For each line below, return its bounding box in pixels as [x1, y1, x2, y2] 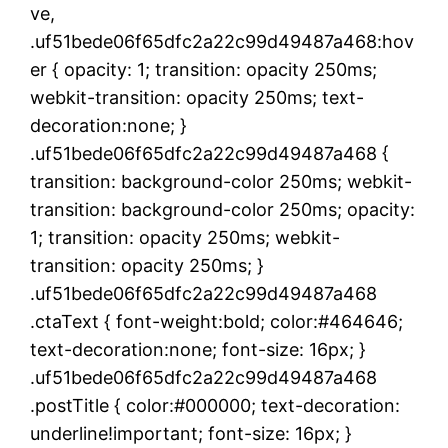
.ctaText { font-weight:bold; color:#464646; [30, 310, 403, 332]
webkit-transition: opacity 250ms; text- [30, 86, 364, 108]
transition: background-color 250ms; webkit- [30, 170, 412, 192]
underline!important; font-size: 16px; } [30, 422, 352, 444]
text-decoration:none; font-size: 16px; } [30, 338, 366, 360]
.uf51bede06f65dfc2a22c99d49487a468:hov [30, 30, 414, 52]
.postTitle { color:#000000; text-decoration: [30, 394, 400, 416]
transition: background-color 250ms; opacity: [30, 198, 415, 220]
